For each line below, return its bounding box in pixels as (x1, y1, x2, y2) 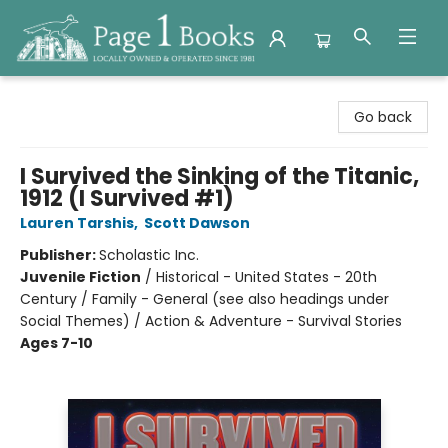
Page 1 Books (15, 85, 102, 105)
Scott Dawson (144, 213, 250, 233)
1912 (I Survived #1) (20, 183, 234, 214)
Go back (354, 107, 412, 127)
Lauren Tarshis (20, 213, 134, 233)
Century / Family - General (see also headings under (20, 289, 389, 309)
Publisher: (20, 245, 99, 265)
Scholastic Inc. (99, 245, 199, 265)
